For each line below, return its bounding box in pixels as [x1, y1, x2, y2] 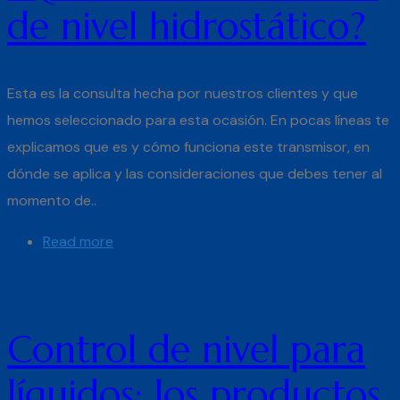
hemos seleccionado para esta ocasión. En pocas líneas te [7, 110, 389, 129]
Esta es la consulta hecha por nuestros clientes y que [7, 83, 358, 103]
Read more [43, 231, 113, 251]
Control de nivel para [7, 325, 365, 373]
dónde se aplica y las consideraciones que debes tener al [7, 163, 382, 183]
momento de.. [7, 190, 96, 210]
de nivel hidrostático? [7, 3, 366, 51]
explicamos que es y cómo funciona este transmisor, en [7, 137, 370, 156]
